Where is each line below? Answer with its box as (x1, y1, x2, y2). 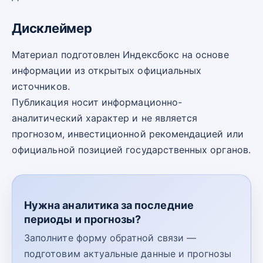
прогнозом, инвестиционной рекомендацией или (12, 128, 244, 140)
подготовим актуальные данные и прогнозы (24, 248, 232, 260)
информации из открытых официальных (12, 65, 202, 77)
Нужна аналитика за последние (24, 199, 194, 212)
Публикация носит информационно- (12, 96, 182, 109)
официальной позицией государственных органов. (12, 144, 251, 156)
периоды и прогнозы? (24, 213, 141, 226)
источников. (12, 80, 70, 93)
